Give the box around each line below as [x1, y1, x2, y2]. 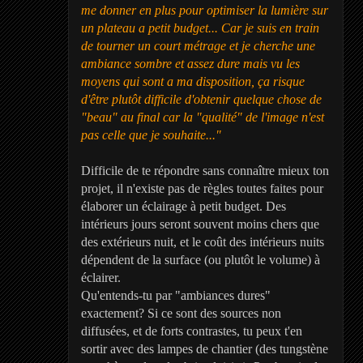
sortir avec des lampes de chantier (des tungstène [80, 342, 328, 356]
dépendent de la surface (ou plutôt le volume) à [80, 253, 320, 267]
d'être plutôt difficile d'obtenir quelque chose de [80, 92, 322, 106]
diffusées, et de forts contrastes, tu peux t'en [80, 324, 302, 338]
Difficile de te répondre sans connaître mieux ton [80, 164, 329, 177]
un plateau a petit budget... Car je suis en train [80, 21, 319, 35]
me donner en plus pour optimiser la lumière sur [80, 3, 328, 17]
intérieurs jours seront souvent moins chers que [80, 217, 319, 231]
